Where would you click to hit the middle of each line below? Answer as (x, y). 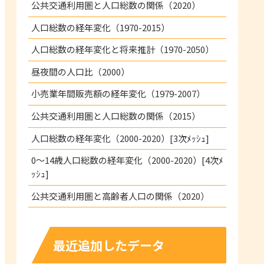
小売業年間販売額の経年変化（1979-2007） (118, 94)
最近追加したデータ (109, 245)
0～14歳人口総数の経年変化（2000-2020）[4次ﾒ (127, 160)
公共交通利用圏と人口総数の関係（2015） (116, 115)
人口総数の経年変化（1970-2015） (100, 27)
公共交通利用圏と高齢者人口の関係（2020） (120, 196)
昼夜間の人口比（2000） (80, 71)
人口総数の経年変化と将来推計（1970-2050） (123, 49)
